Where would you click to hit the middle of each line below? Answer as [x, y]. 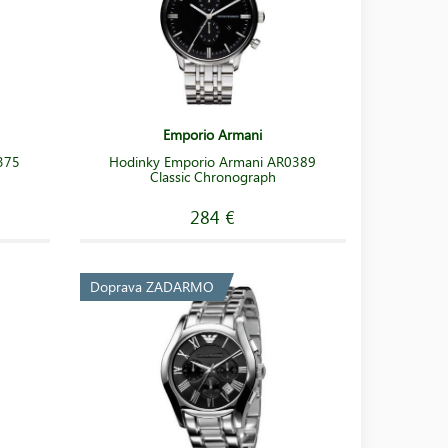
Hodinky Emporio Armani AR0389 [213, 161]
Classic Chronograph [212, 176]
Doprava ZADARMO [151, 286]
